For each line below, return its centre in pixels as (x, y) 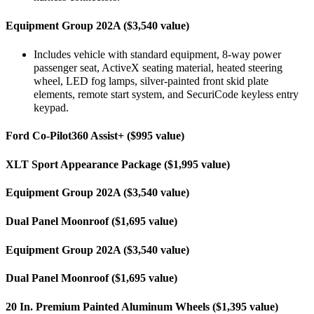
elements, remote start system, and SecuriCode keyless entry (166, 94)
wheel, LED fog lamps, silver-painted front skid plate (151, 81)
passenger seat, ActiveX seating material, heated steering (158, 68)
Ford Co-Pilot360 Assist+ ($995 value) (95, 136)
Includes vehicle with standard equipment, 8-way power (157, 54)
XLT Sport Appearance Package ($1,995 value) (118, 164)
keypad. (51, 108)
